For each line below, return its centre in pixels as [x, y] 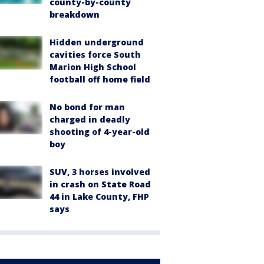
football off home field [100, 80]
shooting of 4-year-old [100, 132]
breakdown [75, 15]
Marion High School [93, 67]
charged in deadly [90, 120]
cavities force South [95, 55]
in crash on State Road [100, 184]
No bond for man [87, 107]
